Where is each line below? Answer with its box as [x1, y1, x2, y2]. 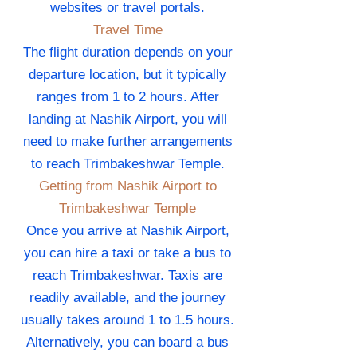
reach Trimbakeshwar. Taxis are [33, 268, 222, 284]
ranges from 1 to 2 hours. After [36, 89, 219, 105]
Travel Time [92, 22, 163, 38]
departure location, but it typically [29, 67, 226, 83]
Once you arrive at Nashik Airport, [25, 223, 229, 239]
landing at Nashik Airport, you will [28, 112, 227, 127]
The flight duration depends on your [22, 45, 233, 61]
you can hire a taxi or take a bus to [24, 245, 231, 261]
